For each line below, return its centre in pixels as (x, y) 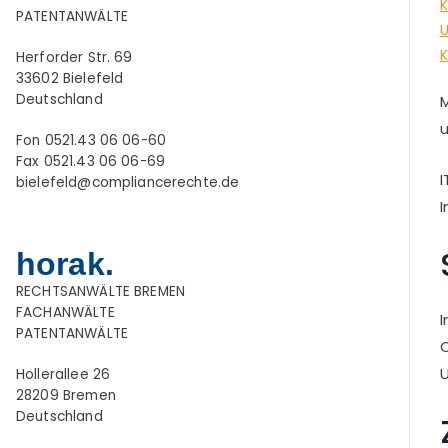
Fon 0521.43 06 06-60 (91, 141)
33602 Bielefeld (70, 79)
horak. (65, 264)
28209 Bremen (66, 396)
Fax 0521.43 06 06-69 (90, 162)
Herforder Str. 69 (74, 58)
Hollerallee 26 (63, 375)
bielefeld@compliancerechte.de (128, 183)
